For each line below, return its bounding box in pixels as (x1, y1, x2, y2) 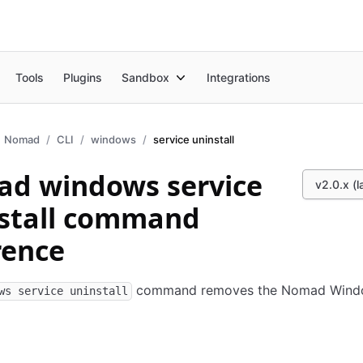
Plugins (63, 70, 103, 84)
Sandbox (122, 70, 170, 84)
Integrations (207, 70, 271, 84)
